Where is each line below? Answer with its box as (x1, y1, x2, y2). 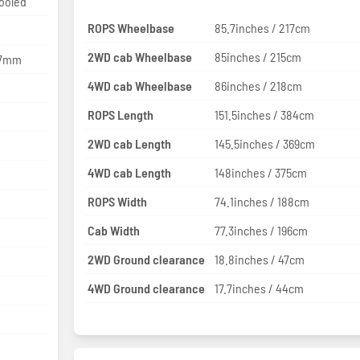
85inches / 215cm (215, 48, 302, 64)
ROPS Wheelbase (87, 19, 174, 35)
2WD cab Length (87, 135, 171, 151)
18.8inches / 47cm (215, 251, 305, 267)
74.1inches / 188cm (215, 193, 310, 209)
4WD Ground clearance (87, 280, 205, 296)
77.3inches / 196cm (215, 222, 309, 238)
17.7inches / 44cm (215, 280, 305, 296)
